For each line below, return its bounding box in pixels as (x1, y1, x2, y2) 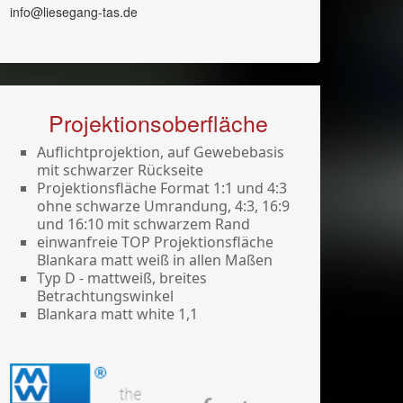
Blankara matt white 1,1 (37, 303, 201, 324)
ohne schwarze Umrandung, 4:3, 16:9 (37, 195, 290, 216)
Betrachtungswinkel (37, 285, 174, 306)
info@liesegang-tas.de (10, 2, 138, 21)
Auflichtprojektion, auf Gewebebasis (37, 141, 284, 162)
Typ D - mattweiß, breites (37, 267, 207, 288)
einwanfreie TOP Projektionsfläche (37, 231, 273, 252)
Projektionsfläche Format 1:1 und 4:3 (37, 177, 287, 198)
